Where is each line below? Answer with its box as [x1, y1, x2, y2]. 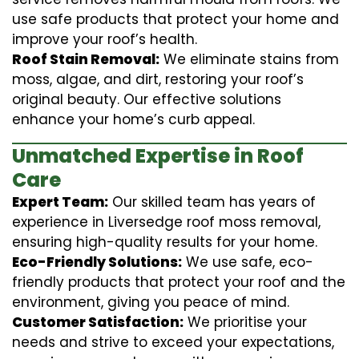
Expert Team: [12, 192, 108, 212]
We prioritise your [184, 312, 307, 332]
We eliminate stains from [159, 49, 339, 69]
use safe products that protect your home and [12, 9, 339, 29]
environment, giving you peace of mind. [12, 292, 289, 312]
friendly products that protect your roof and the [12, 272, 345, 292]
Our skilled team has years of [108, 192, 316, 212]
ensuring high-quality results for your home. [12, 232, 317, 252]
